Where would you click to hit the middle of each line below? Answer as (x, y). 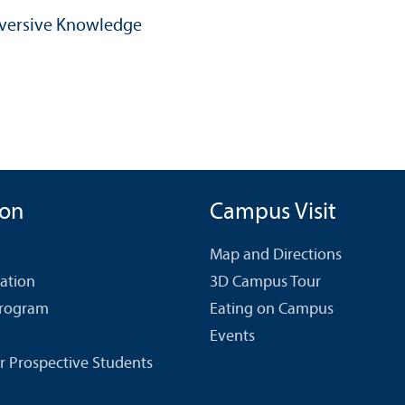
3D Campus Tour (265, 282)
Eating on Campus (272, 309)
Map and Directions (276, 255)
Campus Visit (273, 212)
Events (232, 336)
